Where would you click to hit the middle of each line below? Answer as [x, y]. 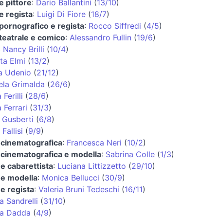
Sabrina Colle [130, 154]
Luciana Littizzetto [91, 166]
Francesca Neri [94, 142]
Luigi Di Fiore [61, 14]
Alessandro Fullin [100, 37]
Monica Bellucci [70, 177]
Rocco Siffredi [115, 26]
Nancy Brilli [23, 49]
